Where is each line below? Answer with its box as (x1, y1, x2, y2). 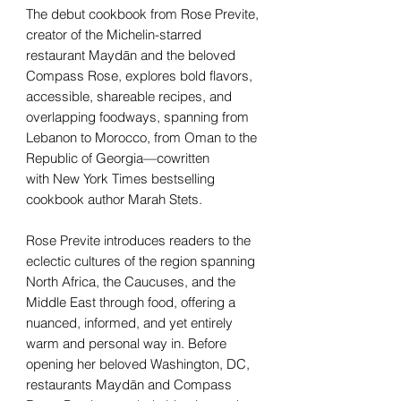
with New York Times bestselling (26, 169, 215, 187)
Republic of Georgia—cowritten (26, 149, 209, 166)
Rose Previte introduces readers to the (26, 231, 251, 249)
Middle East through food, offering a (26, 293, 235, 311)
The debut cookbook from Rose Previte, (26, 4, 259, 22)
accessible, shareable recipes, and (26, 87, 232, 105)
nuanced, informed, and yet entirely (26, 313, 233, 331)
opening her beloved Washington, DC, (26, 354, 250, 372)
